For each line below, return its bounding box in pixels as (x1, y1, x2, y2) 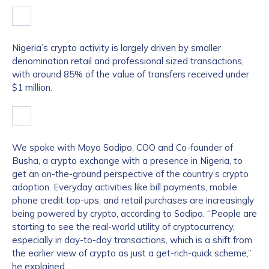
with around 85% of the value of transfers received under (12, 68, 249, 80)
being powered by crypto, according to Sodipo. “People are (12, 208, 257, 219)
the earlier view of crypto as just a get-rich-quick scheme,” (12, 247, 252, 259)
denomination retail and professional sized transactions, (12, 55, 244, 67)
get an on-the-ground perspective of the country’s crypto (12, 168, 249, 180)
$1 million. (12, 82, 52, 93)
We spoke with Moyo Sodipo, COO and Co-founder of (12, 142, 233, 153)
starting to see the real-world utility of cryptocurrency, (12, 221, 235, 232)
